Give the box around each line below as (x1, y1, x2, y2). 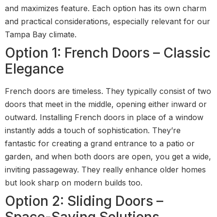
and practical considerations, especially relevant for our (5, 16, 210, 26)
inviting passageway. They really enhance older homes (5, 164, 206, 174)
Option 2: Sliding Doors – (5, 192, 163, 209)
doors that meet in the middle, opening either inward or (5, 99, 207, 109)
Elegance (5, 60, 64, 77)
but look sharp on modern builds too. (5, 177, 142, 187)
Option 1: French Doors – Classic (5, 44, 211, 61)
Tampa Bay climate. (5, 29, 77, 39)
